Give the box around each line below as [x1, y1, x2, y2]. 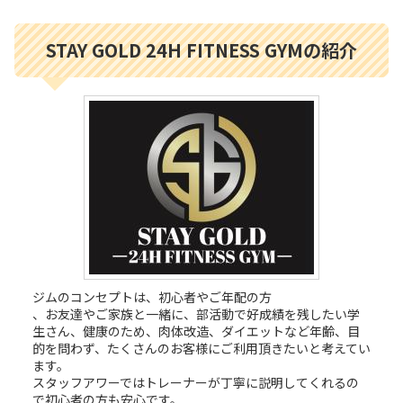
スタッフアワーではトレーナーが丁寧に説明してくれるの [32, 372, 359, 391]
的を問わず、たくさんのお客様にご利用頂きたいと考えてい [32, 338, 371, 357]
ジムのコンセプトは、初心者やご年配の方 [32, 287, 272, 306]
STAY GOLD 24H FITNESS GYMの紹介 [46, 36, 357, 63]
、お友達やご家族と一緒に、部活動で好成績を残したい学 [32, 304, 360, 323]
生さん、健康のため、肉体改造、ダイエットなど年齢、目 [32, 321, 360, 340]
